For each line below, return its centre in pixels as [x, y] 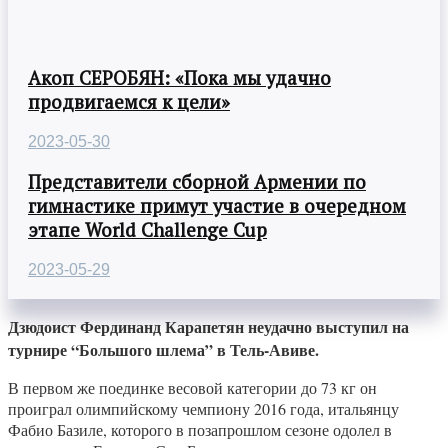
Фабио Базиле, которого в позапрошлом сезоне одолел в [200, 429]
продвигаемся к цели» [129, 102]
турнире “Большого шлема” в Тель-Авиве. [163, 349]
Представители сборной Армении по [197, 181]
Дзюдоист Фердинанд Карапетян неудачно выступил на [208, 326]
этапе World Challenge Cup [147, 229]
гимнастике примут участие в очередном [217, 205]
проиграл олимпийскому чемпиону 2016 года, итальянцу [203, 408]
